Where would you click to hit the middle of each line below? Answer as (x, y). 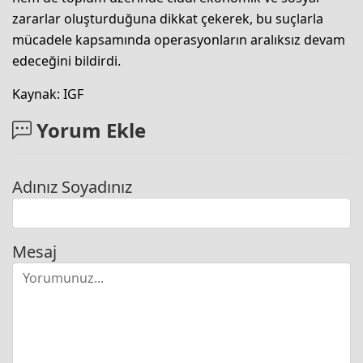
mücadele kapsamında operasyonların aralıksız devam (179, 40)
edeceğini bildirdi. (66, 61)
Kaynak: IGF (48, 94)
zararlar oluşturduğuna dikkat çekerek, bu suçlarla (168, 19)
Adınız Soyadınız (72, 187)
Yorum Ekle (89, 130)
